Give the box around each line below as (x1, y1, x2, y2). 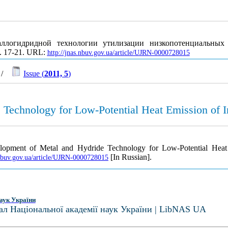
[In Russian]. (108, 153, 152, 161)
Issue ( (23, 69, 44, 78)
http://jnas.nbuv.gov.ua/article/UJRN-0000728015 (47, 49, 190, 57)
